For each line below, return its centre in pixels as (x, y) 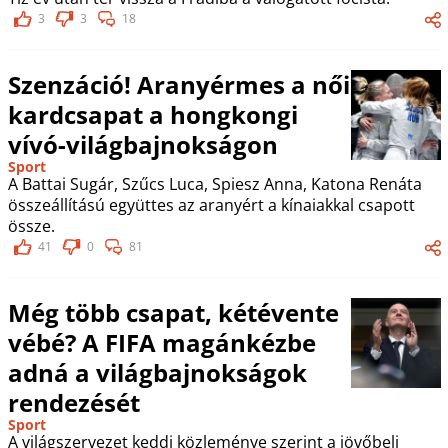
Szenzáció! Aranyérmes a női (178, 84)
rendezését (73, 402)
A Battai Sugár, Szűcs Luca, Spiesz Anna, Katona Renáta (214, 183)
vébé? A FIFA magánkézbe (161, 342)
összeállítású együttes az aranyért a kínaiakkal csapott (211, 204)
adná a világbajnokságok (157, 372)
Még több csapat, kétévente (173, 312)
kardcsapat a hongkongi (152, 114)
